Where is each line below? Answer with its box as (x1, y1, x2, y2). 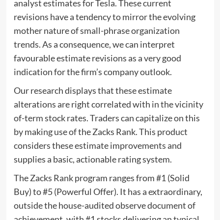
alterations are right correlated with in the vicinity (13, 98, 203, 110)
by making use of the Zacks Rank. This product (13, 126, 188, 137)
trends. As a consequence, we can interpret (13, 38, 175, 50)
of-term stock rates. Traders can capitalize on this (13, 112, 200, 123)
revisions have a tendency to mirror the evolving (13, 11, 195, 22)
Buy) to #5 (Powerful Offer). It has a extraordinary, (13, 186, 202, 197)
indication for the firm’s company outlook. (13, 66, 172, 77)
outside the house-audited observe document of (13, 199, 195, 211)
